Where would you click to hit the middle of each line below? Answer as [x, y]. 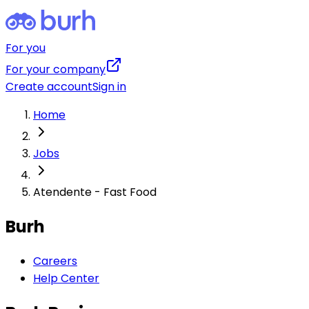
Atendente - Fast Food [95, 192]
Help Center [66, 278]
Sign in [109, 87]
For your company [56, 69]
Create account [49, 87]
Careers [55, 261]
